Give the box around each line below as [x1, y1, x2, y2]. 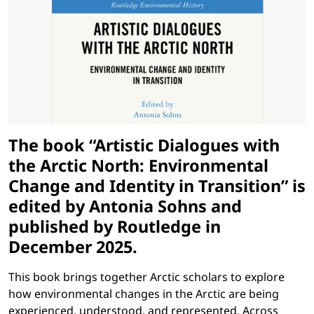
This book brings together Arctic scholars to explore [8, 269, 285, 285]
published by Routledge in [8, 215, 221, 238]
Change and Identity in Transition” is [8, 175, 306, 198]
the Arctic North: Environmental [8, 154, 268, 177]
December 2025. [8, 235, 137, 259]
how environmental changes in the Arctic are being [8, 286, 279, 302]
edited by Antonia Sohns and [8, 195, 242, 218]
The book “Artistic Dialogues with [8, 134, 280, 157]
